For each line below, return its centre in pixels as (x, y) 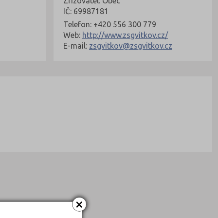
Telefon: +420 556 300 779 (110, 24)
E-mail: (76, 45)
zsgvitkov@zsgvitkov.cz (131, 45)
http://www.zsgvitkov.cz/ (125, 35)
